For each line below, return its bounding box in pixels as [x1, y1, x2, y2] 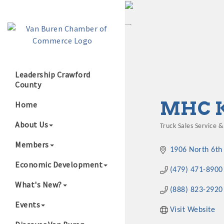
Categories [159, 128, 207, 139]
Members [15, 139, 49, 149]
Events [15, 199, 40, 209]
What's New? [15, 179, 62, 189]
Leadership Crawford [15, 69, 90, 79]
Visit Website [169, 206, 215, 214]
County [15, 79, 41, 89]
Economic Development [15, 159, 102, 169]
